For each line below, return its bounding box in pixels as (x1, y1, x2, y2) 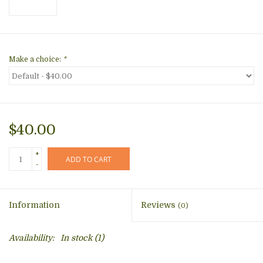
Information (9, 200, 60, 210)
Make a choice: (9, 55, 63, 64)
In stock (60, 233, 92, 243)
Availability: (9, 233, 55, 243)
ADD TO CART (66, 154, 112, 165)
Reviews (141, 200, 178, 210)
